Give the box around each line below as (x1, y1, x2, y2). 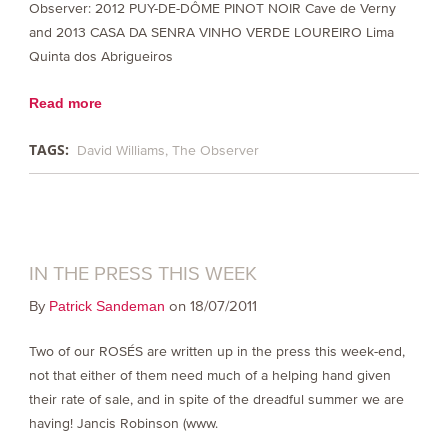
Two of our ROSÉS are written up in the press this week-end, (28, 344, 405, 360)
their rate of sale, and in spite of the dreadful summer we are (28, 392, 404, 408)
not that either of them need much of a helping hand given (28, 368, 391, 384)
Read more (28, 94, 102, 111)
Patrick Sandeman (48, 298, 165, 315)
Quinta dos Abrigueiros (28, 48, 173, 64)
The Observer (171, 142, 259, 158)
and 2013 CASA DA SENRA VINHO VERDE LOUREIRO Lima (28, 24, 394, 40)
